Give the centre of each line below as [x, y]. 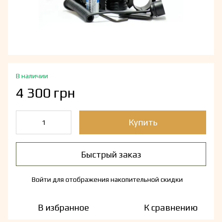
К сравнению [170, 208]
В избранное [63, 208]
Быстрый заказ [111, 154]
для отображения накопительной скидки [117, 180]
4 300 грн [46, 93]
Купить [143, 122]
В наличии [32, 76]
